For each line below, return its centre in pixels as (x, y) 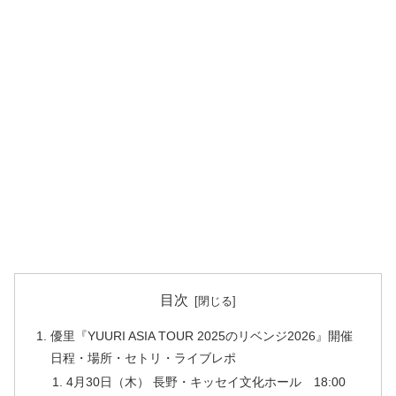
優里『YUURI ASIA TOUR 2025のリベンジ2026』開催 (202, 335)
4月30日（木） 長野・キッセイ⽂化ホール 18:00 (206, 382)
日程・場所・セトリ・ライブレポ (144, 358)
